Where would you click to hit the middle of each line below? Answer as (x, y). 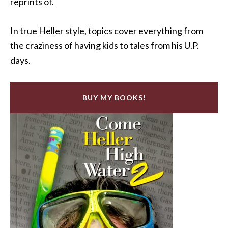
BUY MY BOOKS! (114, 97)
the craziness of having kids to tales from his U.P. (105, 45)
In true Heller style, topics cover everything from (107, 30)
